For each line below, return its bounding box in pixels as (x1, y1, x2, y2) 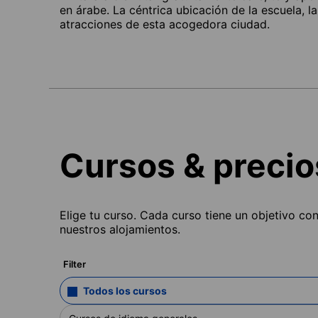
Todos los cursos (83, 284, 167, 297)
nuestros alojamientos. (60, 221, 180, 236)
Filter (63, 258, 86, 270)
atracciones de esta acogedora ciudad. (60, 16, 270, 31)
